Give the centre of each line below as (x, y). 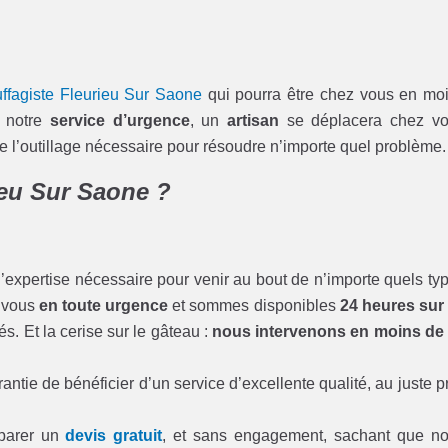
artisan (253, 120)
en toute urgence (104, 305)
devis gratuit (114, 435)
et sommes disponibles (254, 305)
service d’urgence (119, 120)
